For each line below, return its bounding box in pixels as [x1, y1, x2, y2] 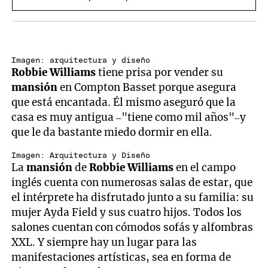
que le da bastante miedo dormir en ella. [11, 126, 213, 139]
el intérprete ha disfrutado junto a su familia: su [11, 191, 254, 205]
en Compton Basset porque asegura [57, 81, 237, 95]
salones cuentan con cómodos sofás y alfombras [11, 221, 254, 234]
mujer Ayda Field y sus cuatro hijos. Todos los [11, 206, 242, 220]
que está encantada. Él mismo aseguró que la [11, 96, 236, 109]
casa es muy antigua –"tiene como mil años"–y [11, 111, 246, 124]
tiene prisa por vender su [96, 66, 224, 80]
